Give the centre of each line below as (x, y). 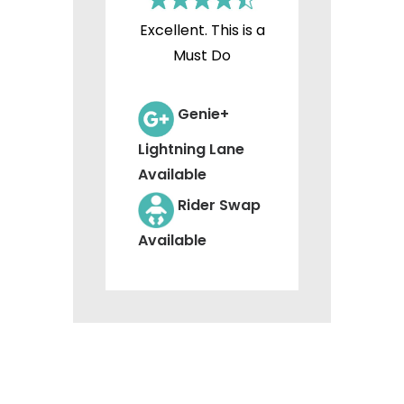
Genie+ (203, 115)
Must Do (202, 56)
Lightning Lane (191, 150)
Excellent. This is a (202, 31)
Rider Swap (219, 206)
